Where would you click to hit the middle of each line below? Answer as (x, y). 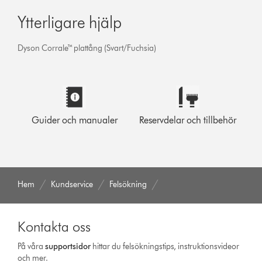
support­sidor (68, 246)
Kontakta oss (54, 226)
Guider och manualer (74, 120)
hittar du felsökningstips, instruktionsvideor (165, 246)
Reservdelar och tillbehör (187, 120)
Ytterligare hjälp (70, 22)
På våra (32, 246)
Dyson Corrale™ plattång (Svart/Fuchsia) (87, 48)
